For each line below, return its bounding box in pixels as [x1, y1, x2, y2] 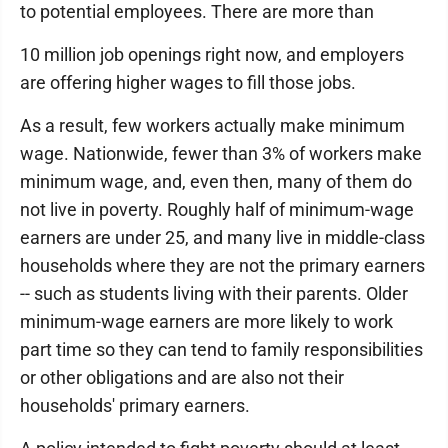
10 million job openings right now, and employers [20, 44, 404, 65]
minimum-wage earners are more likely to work [20, 311, 393, 332]
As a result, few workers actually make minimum [20, 115, 405, 136]
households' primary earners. [20, 395, 250, 416]
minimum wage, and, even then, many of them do [20, 171, 412, 192]
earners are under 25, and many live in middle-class [20, 227, 425, 248]
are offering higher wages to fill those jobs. [20, 72, 356, 93]
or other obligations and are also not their [20, 367, 344, 388]
